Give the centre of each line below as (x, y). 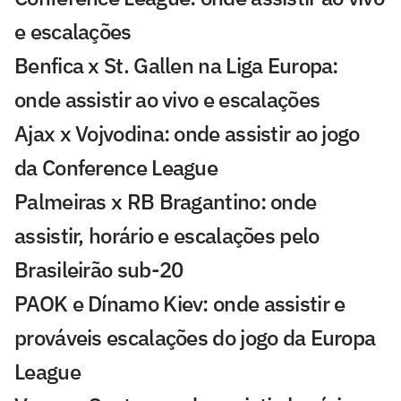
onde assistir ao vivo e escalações (167, 99)
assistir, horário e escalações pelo (167, 235)
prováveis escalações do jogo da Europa (195, 337)
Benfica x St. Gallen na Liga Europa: (176, 65)
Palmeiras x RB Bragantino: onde (166, 201)
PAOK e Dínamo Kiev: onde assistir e (180, 303)
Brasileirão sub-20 (99, 269)
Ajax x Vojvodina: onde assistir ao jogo (187, 133)
